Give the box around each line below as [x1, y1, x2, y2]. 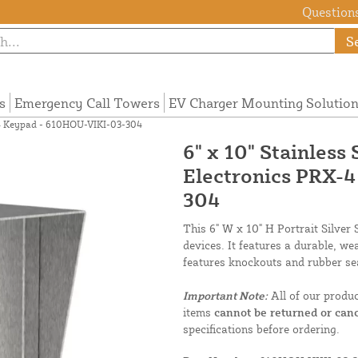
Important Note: [183, 288, 268, 303]
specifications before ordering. [183, 322, 340, 336]
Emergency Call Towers [14, 94, 160, 112]
